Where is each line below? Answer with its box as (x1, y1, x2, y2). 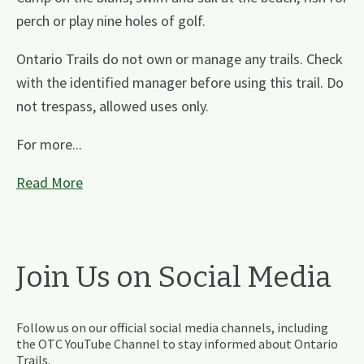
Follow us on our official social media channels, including (16, 319, 328, 336)
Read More (16, 173, 83, 193)
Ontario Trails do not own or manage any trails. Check (16, 50, 343, 69)
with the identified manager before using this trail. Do (16, 73, 344, 93)
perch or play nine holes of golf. (16, 11, 206, 31)
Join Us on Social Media (16, 259, 331, 296)
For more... (16, 135, 82, 154)
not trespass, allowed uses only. (16, 97, 209, 116)
